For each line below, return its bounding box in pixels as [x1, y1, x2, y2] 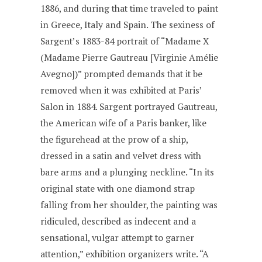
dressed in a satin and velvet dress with [40, 149, 202, 162]
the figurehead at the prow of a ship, [40, 133, 188, 146]
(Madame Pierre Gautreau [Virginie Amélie [40, 51, 219, 64]
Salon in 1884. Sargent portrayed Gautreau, [40, 100, 218, 113]
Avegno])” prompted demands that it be [40, 67, 203, 80]
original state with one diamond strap [40, 182, 195, 195]
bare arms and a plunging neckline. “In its [40, 166, 215, 178]
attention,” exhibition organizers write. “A [40, 247, 209, 260]
